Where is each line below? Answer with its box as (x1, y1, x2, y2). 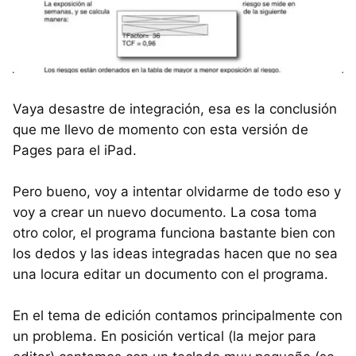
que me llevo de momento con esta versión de (13, 122, 308, 138)
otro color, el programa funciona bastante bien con (13, 225, 335, 242)
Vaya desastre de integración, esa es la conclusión (13, 101, 337, 118)
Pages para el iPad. (13, 142, 137, 159)
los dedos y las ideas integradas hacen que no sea (13, 246, 338, 262)
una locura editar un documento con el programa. (13, 266, 328, 283)
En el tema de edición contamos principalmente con (13, 308, 342, 324)
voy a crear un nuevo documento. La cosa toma (13, 204, 317, 221)
